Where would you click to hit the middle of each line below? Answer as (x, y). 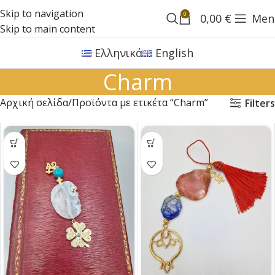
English (175, 52)
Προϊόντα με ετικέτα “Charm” (140, 103)
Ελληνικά (118, 52)
